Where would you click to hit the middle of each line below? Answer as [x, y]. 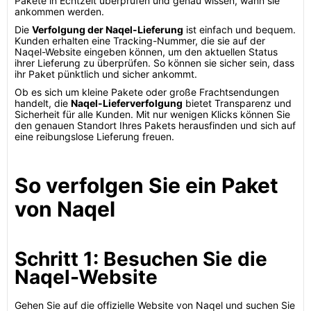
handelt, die [43, 103]
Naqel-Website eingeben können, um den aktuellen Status [146, 52]
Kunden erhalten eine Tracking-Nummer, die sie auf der [140, 41]
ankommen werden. [59, 11]
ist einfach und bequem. [239, 30]
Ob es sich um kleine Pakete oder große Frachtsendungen [147, 92]
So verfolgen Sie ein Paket [146, 185]
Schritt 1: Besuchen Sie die [141, 259]
